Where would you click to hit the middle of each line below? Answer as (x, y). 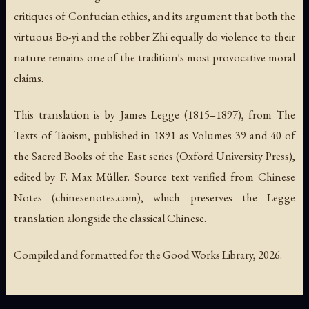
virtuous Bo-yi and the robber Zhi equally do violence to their (154, 36)
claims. (29, 78)
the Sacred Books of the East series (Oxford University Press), (154, 156)
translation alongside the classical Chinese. (110, 218)
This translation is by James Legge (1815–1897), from (145, 115)
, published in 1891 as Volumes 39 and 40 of (191, 136)
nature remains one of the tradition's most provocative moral (154, 57)
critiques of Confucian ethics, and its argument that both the (154, 16)
